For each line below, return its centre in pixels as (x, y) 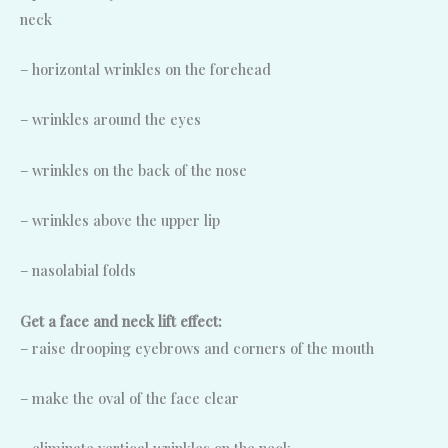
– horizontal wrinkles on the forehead (145, 69)
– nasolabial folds (78, 270)
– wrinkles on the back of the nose (133, 169)
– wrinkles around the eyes (110, 119)
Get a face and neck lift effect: (121, 320)
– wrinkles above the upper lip (120, 220)
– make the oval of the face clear (129, 398)
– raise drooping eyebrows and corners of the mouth (197, 347)
